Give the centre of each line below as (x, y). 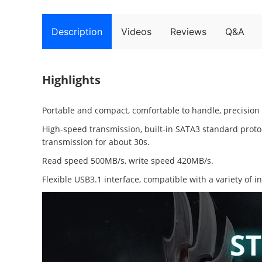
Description (77, 32)
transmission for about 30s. (96, 142)
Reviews (188, 32)
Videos (136, 32)
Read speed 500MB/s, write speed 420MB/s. (128, 161)
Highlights (71, 80)
